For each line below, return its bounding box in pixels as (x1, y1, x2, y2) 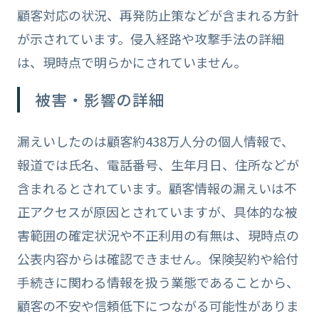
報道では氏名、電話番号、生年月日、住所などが (16, 155, 299, 174)
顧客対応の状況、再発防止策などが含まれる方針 (16, 5, 299, 24)
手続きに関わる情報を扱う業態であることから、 (16, 272, 299, 291)
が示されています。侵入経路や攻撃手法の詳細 (16, 28, 284, 48)
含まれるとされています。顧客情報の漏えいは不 (16, 178, 297, 197)
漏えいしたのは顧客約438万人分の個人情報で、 (16, 131, 294, 150)
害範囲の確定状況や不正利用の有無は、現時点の (16, 225, 299, 244)
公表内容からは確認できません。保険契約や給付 (16, 249, 298, 268)
